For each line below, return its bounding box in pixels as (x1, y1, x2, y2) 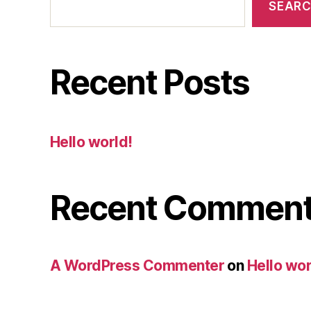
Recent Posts (50, 61, 250, 103)
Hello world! (50, 133, 133, 151)
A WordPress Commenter (50, 256, 224, 274)
